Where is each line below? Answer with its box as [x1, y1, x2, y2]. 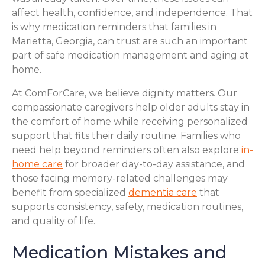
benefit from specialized [12, 187, 128, 198]
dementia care [128, 187, 197, 198]
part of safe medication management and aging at [12, 50, 249, 61]
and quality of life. [12, 215, 95, 227]
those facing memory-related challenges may [12, 173, 228, 184]
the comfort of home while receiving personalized [12, 116, 248, 127]
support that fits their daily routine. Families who [12, 130, 241, 141]
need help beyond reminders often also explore [12, 144, 241, 156]
